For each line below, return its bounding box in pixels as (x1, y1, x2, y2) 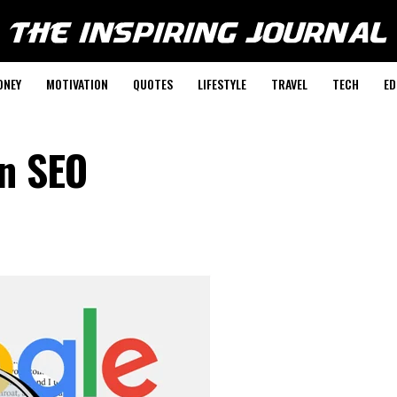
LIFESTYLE (197, 74, 246, 93)
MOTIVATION (45, 74, 108, 93)
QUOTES (132, 74, 173, 93)
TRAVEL (270, 74, 307, 93)
